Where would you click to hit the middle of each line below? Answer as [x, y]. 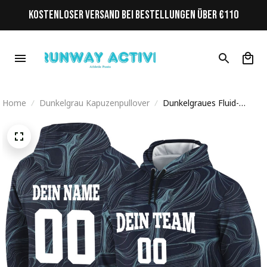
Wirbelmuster [189, 116]
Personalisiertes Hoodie [209, 129]
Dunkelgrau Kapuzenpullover [94, 103]
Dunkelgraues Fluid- [201, 103]
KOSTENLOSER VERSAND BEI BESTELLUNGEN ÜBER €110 [133, 15]
